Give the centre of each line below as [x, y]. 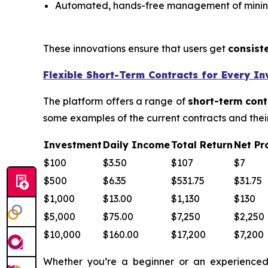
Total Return [202, 145]
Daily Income [136, 145]
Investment [73, 145]
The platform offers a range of [115, 101]
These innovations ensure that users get [135, 48]
